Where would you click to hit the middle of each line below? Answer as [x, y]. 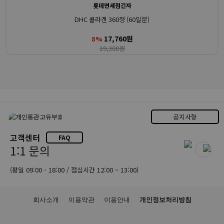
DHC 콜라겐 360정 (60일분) [112, 19]
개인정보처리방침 [165, 199]
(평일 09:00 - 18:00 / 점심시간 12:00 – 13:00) [74, 169]
